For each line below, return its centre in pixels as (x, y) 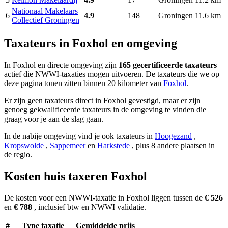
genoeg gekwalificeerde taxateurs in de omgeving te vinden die (105, 110)
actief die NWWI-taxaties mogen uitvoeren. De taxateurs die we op (112, 74)
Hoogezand (173, 136)
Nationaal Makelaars (45, 11)
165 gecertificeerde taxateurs (168, 65)
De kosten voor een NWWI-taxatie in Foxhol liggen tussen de (104, 197)
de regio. (18, 155)
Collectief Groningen (46, 20)
